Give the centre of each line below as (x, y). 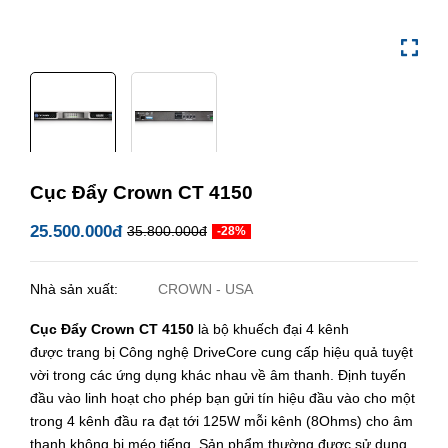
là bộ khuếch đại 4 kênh (273, 328)
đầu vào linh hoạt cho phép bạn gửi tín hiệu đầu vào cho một (222, 397)
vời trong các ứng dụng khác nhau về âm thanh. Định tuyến (218, 374)
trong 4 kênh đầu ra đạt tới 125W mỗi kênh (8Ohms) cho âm (221, 420)
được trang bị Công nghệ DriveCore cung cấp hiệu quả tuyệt (221, 351)
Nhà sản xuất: (76, 288)
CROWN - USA (206, 288)
